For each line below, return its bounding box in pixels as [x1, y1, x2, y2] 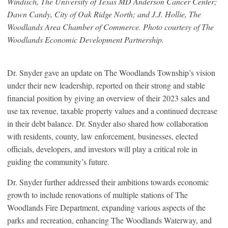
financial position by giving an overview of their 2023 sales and [7, 92, 210, 103]
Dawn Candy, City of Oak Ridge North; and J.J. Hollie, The [7, 8, 201, 19]
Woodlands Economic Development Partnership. [7, 34, 164, 45]
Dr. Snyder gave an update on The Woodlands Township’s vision [7, 67, 215, 78]
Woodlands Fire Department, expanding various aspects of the [7, 202, 206, 213]
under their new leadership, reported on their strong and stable [7, 79, 205, 91]
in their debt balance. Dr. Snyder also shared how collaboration [7, 118, 208, 129]
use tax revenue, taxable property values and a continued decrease [7, 105, 217, 116]
